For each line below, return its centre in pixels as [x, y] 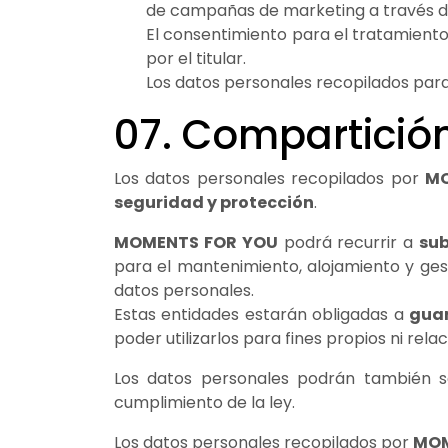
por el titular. [196, 58]
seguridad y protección [214, 202]
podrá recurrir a [348, 242]
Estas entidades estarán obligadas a [261, 314]
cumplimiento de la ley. [204, 402]
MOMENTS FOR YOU [196, 242]
